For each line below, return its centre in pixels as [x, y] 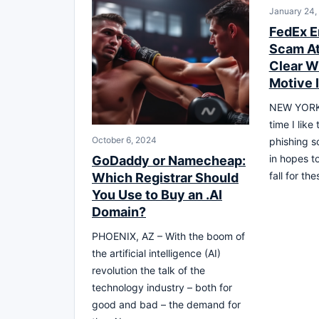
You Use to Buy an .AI [157, 194]
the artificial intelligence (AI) [156, 253]
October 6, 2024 [124, 140]
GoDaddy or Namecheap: [169, 160]
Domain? [119, 211]
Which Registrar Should [165, 177]
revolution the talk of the [148, 270]
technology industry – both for [162, 287]
